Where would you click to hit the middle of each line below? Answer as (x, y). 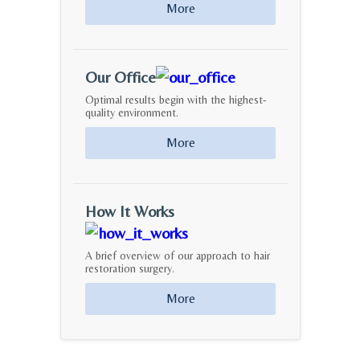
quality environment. (132, 112)
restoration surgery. (130, 268)
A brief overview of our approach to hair (178, 256)
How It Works (130, 211)
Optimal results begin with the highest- (176, 100)
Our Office (121, 77)
